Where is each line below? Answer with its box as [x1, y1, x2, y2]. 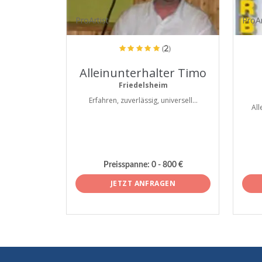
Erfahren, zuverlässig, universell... [88, 95, 198, 105]
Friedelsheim [118, 80, 168, 90]
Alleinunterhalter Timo [80, 65, 206, 81]
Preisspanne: [103, 161, 150, 170]
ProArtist [75, 15, 109, 26]
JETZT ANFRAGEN [110, 178, 176, 188]
